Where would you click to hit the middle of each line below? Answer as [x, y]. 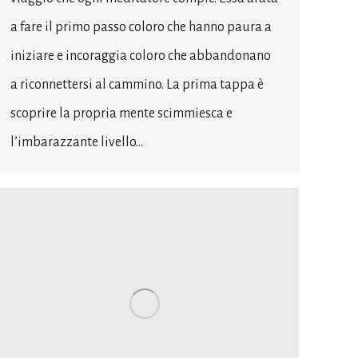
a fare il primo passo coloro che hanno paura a [141, 27]
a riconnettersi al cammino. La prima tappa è [137, 84]
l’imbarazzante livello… [77, 142]
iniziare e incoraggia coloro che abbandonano [141, 56]
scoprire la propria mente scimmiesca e [121, 113]
